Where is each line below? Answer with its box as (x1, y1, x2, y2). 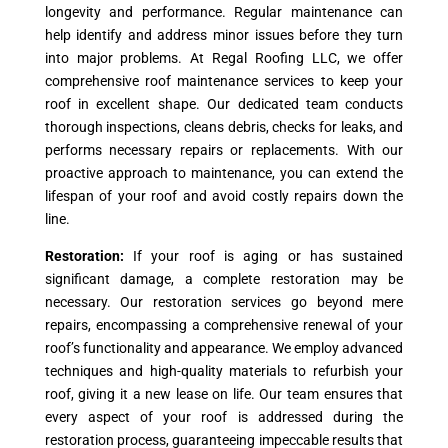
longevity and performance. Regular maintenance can (44, 4, 404, 20)
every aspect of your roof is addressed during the (44, 409, 404, 425)
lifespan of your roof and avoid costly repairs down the (44, 188, 404, 204)
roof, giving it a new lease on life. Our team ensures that (44, 386, 404, 402)
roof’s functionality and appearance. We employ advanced (44, 340, 404, 356)
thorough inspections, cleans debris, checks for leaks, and (44, 119, 404, 135)
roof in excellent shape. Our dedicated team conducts (44, 96, 404, 112)
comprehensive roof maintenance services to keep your (44, 73, 404, 89)
